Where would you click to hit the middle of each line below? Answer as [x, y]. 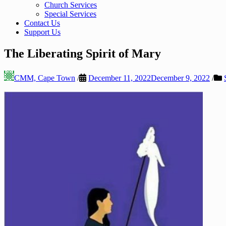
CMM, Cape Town [45, 78]
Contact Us [42, 23]
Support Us [42, 32]
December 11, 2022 [120, 78]
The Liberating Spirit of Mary [82, 53]
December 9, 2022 [180, 78]
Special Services [70, 14]
